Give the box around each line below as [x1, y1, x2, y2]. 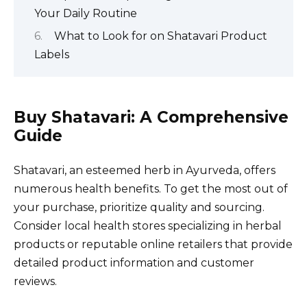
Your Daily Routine [34, 6, 137, 20]
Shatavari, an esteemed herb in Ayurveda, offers [14, 163, 275, 177]
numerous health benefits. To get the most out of [14, 182, 288, 195]
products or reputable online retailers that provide [14, 237, 293, 251]
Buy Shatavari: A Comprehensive [14, 107, 288, 127]
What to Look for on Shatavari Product [54, 29, 267, 43]
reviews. [14, 274, 57, 288]
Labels [34, 48, 69, 62]
